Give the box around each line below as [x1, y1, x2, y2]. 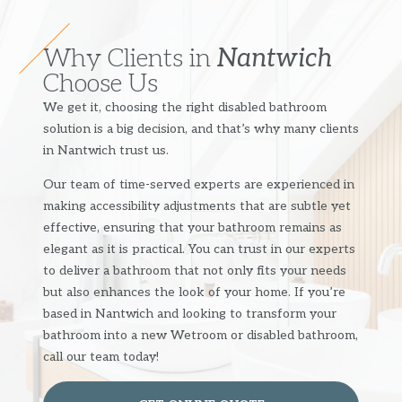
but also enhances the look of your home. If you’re [43, 284, 345, 301]
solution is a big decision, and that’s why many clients [43, 120, 359, 136]
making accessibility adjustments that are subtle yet [43, 198, 351, 214]
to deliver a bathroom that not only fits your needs [43, 263, 346, 279]
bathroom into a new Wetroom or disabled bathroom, [43, 328, 358, 344]
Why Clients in [43, 43, 217, 74]
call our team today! [43, 349, 159, 365]
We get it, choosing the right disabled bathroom [43, 99, 327, 115]
